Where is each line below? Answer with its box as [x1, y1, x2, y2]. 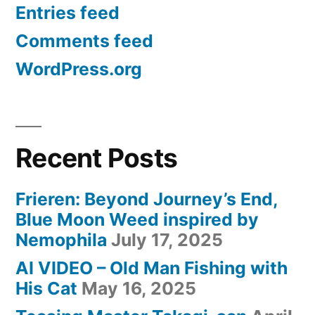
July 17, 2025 [111, 229, 223, 251]
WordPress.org [15, 58, 142, 80]
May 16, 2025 [82, 278, 196, 300]
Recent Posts [15, 142, 178, 174]
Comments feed [15, 30, 153, 52]
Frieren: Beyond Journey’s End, [15, 188, 278, 210]
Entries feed [15, 2, 120, 24]
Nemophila [15, 229, 107, 251]
